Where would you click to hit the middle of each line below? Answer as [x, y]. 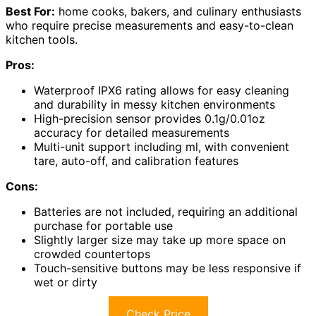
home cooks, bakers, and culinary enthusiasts [178, 12]
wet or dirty [66, 282]
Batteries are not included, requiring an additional [166, 212]
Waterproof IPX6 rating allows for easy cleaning [162, 91]
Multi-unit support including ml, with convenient [162, 147]
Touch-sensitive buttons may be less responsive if [168, 268]
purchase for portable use [103, 226]
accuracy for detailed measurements [132, 133]
